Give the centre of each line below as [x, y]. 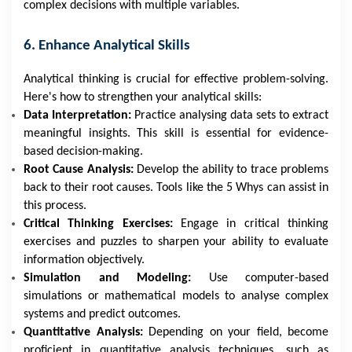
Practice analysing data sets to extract [231, 115]
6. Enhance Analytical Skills [107, 46]
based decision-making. [83, 152]
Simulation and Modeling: [116, 278]
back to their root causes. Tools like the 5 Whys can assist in [176, 188]
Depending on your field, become [235, 332]
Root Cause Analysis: [79, 170]
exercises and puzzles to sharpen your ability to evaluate [176, 242]
